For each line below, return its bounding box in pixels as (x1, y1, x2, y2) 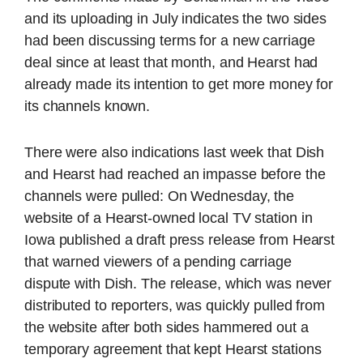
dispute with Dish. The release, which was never (24, 275, 332, 293)
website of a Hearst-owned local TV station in (24, 210, 313, 227)
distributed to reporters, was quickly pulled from (24, 297, 326, 314)
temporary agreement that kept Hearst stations (24, 341, 322, 358)
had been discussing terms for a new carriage (24, 32, 315, 49)
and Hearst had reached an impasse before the (24, 166, 326, 183)
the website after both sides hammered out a (24, 319, 309, 336)
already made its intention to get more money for (24, 75, 334, 92)
